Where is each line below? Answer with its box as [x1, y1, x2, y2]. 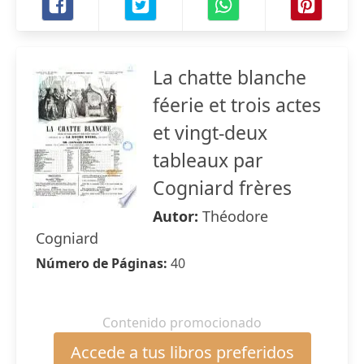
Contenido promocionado [102, 314, 262, 331]
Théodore [202, 206, 268, 226]
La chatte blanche [153, 64, 306, 90]
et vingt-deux [153, 119, 267, 145]
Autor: [153, 206, 202, 226]
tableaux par [153, 147, 263, 173]
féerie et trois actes [153, 92, 321, 118]
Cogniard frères [153, 175, 292, 201]
